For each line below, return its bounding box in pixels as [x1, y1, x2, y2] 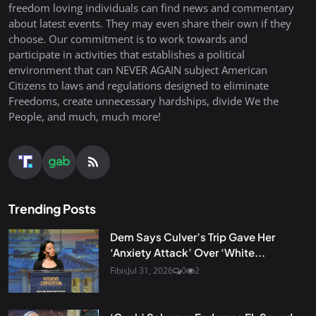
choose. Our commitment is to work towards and [8, 31, 248, 46]
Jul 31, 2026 [128, 264, 173, 276]
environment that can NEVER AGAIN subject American [8, 62, 267, 77]
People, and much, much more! [8, 109, 161, 123]
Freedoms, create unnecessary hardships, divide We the [8, 93, 279, 108]
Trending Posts [8, 200, 96, 217]
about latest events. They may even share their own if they [8, 16, 291, 30]
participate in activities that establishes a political [8, 47, 245, 61]
